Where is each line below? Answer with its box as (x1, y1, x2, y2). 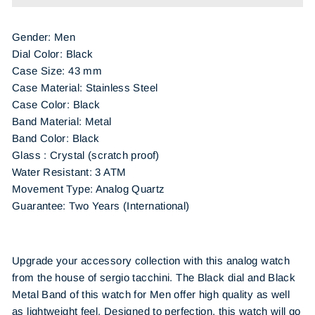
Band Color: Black (12, 132, 100, 144)
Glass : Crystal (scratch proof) (12, 149, 160, 161)
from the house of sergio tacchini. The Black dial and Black (12, 271, 296, 283)
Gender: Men (12, 31, 76, 43)
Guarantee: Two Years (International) (12, 200, 190, 212)
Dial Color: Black (12, 48, 94, 60)
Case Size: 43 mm (12, 65, 102, 77)
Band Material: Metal (12, 115, 112, 127)
